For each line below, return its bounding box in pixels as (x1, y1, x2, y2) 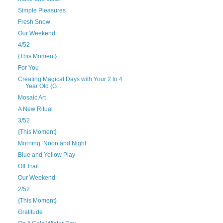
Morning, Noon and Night (17, 140, 86, 147)
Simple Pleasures (17, 7, 66, 14)
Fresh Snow (17, 18, 50, 25)
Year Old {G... (25, 83, 61, 90)
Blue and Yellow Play (17, 151, 75, 158)
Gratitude (17, 209, 43, 216)
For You (17, 64, 39, 71)
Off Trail (17, 163, 39, 170)
